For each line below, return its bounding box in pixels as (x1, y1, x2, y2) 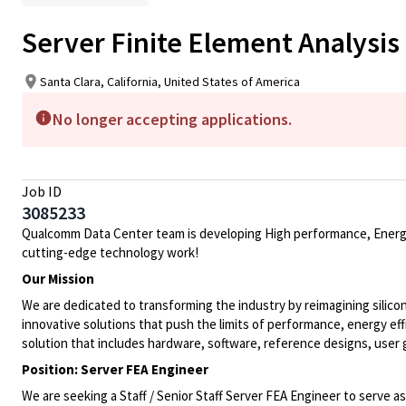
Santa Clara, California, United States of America (40, 72, 300, 90)
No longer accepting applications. (53, 109, 292, 130)
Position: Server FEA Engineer (22, 361, 208, 378)
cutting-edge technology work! (22, 244, 198, 261)
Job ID (22, 182, 62, 200)
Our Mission (22, 270, 94, 287)
